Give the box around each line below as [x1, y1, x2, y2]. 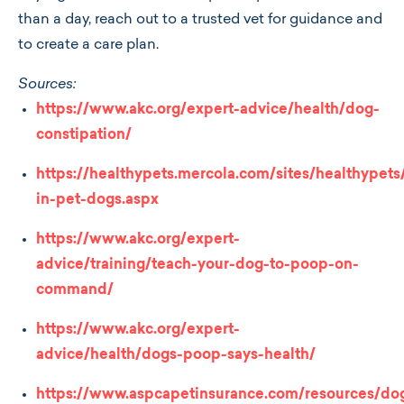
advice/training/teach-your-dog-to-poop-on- [36, 258, 359, 272]
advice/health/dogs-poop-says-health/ [36, 348, 316, 363]
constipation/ [36, 128, 132, 142]
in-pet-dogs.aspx [36, 193, 159, 207]
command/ [36, 283, 114, 298]
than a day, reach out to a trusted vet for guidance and [18, 13, 382, 27]
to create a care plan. [18, 38, 159, 52]
